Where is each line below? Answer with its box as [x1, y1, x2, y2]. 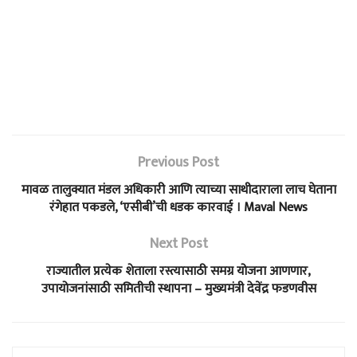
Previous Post [138, 151, 219, 175]
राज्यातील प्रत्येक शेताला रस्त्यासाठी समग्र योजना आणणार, [46, 261, 311, 283]
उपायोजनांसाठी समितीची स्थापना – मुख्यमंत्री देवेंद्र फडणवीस [41, 278, 316, 300]
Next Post [149, 232, 208, 257]
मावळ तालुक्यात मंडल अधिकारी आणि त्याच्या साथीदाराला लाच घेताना [21, 179, 336, 202]
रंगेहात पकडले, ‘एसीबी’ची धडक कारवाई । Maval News [49, 197, 308, 219]
